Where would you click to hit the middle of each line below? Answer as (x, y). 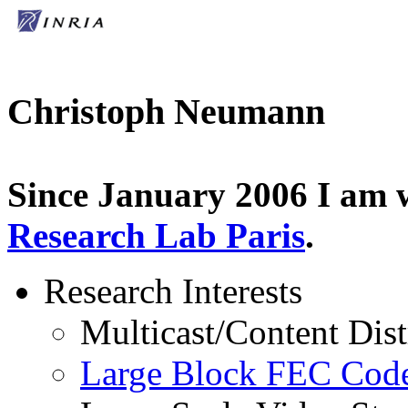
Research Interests (173, 291)
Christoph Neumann (166, 112)
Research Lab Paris (156, 235)
